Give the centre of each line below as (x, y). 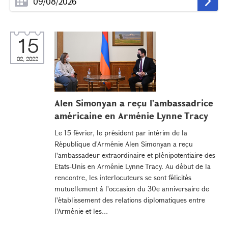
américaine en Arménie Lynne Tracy (131, 116)
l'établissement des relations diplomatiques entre (130, 200)
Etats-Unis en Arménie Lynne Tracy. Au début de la (133, 166)
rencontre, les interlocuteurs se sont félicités (123, 177)
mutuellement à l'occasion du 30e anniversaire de (132, 189)
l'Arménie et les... (81, 211)
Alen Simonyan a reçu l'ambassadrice (134, 103)
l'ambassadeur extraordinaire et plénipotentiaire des (135, 155)
